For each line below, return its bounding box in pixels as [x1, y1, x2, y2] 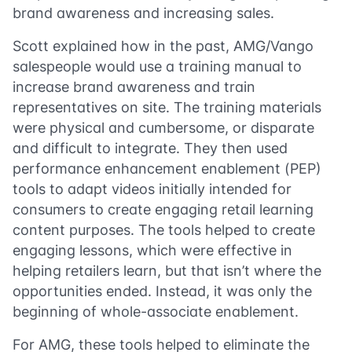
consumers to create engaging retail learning [13, 201, 313, 218]
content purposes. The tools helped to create [13, 222, 315, 238]
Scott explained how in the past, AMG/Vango [13, 38, 313, 54]
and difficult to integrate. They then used [13, 140, 288, 156]
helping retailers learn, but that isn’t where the [13, 262, 321, 279]
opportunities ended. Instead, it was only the [13, 283, 312, 299]
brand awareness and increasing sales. [13, 5, 278, 21]
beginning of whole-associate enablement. [13, 303, 299, 320]
